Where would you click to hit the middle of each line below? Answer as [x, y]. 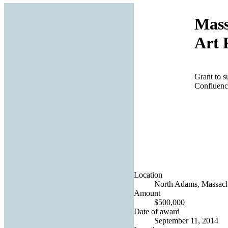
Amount [147, 193]
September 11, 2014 [186, 220]
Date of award [157, 211]
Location [148, 175]
